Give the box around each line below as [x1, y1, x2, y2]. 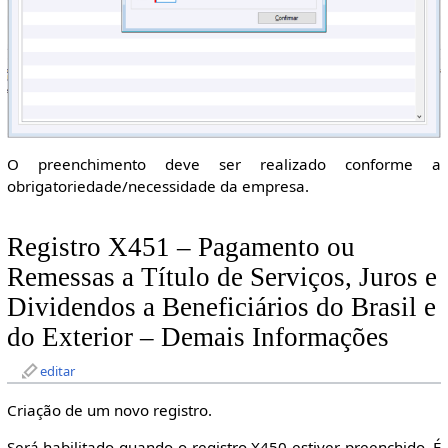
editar [39, 361, 75, 380]
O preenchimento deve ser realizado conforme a [6, 154, 442, 175]
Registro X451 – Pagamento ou [6, 231, 355, 262]
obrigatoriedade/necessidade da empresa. [6, 176, 309, 197]
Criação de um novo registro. [6, 399, 212, 420]
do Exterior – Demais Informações [6, 321, 389, 352]
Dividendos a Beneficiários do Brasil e [6, 291, 436, 322]
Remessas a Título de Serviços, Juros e [6, 261, 437, 292]
